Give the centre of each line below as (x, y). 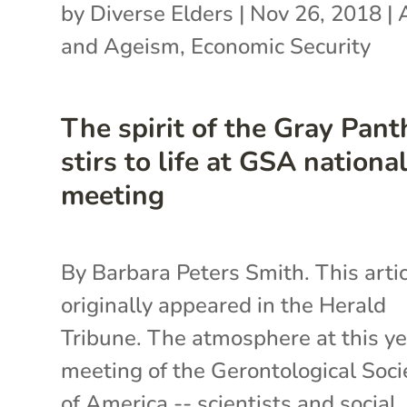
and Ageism (121, 46)
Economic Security (281, 46)
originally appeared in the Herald (224, 305)
